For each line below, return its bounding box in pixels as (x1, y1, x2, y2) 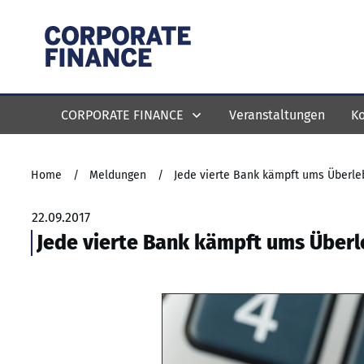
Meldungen (89, 168, 146, 182)
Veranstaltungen (229, 106, 325, 123)
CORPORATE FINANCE (61, 106, 184, 123)
